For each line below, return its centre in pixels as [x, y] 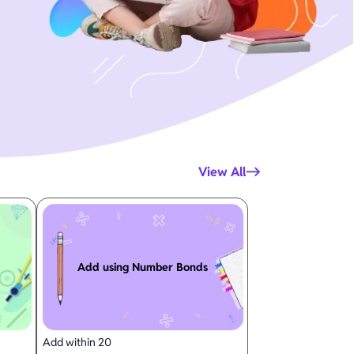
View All [222, 172]
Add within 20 [77, 342]
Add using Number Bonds [143, 267]
